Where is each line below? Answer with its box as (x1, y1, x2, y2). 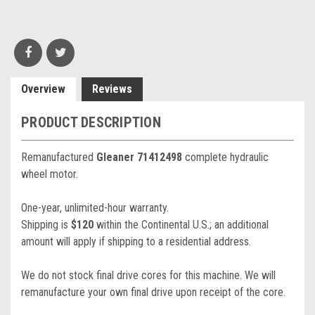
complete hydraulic (185, 150, 269, 164)
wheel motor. (21, 167, 78, 181)
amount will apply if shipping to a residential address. (21, 235, 251, 248)
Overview (21, 82, 65, 96)
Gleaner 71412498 (96, 150, 185, 164)
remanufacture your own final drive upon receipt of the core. (21, 285, 285, 299)
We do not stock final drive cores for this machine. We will (21, 269, 276, 282)
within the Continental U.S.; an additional (94, 218, 269, 231)
